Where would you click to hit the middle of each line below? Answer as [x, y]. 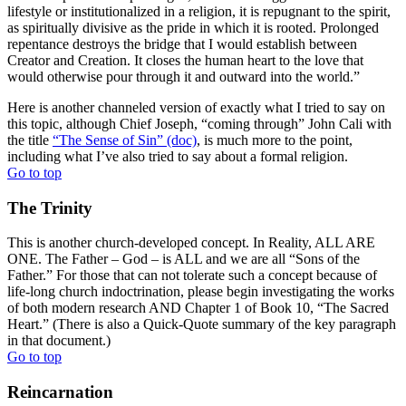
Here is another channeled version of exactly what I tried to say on [196, 107]
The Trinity [50, 208]
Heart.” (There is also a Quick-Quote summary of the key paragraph [202, 324]
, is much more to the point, [275, 140]
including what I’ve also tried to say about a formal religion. [178, 156]
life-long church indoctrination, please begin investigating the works [201, 292]
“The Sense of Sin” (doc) [125, 140]
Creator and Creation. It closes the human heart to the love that [185, 60]
